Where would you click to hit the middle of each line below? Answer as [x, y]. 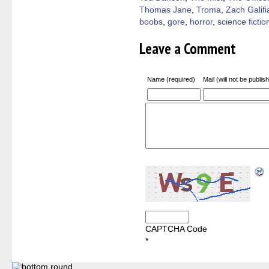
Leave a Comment [188, 49]
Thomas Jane [165, 10]
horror [201, 22]
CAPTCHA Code [176, 229]
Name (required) [171, 79]
